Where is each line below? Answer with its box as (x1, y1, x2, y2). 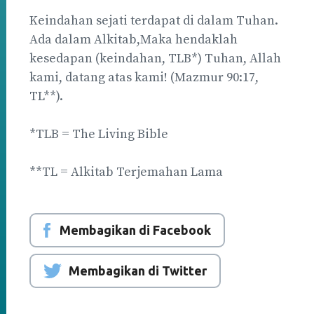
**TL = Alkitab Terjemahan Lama (29, 163, 223, 180)
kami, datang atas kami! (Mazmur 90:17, (29, 69, 259, 86)
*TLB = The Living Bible (29, 125, 168, 142)
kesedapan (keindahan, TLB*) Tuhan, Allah (29, 50, 281, 67)
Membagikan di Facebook (59, 222, 211, 237)
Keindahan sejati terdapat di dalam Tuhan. (29, 12, 278, 29)
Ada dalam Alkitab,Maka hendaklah (29, 31, 238, 48)
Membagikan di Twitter (69, 263, 207, 278)
